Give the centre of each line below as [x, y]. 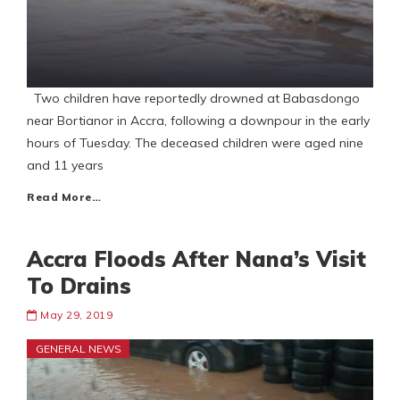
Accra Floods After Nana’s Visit [196, 259]
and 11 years [65, 166]
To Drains [79, 286]
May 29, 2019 [76, 315]
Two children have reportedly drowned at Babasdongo [193, 99]
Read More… [64, 197]
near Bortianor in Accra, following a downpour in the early [198, 121]
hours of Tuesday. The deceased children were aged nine [195, 143]
